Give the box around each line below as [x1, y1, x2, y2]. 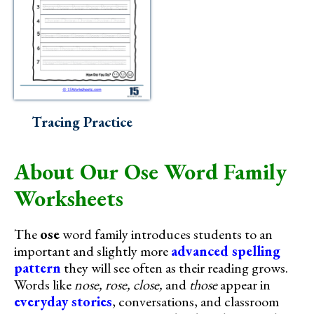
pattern [14, 258, 61, 277]
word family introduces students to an [60, 224, 273, 243]
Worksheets [14, 183, 123, 213]
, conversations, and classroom [112, 292, 279, 310]
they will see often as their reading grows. [61, 258, 288, 277]
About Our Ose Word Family [14, 156, 287, 186]
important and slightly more [14, 241, 171, 260]
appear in [217, 275, 271, 294]
